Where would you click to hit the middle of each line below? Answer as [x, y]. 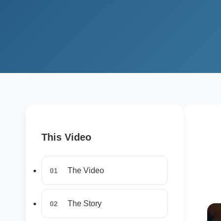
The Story [85, 203]
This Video [66, 137]
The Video [86, 170]
